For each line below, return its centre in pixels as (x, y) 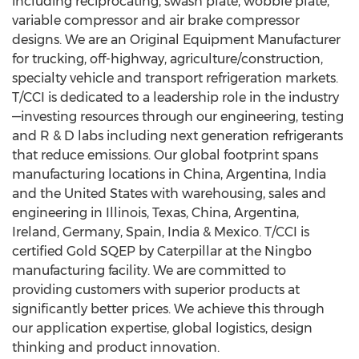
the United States (94, 194)
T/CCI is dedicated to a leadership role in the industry (175, 97)
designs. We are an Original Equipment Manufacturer (176, 40)
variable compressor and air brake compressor (156, 20)
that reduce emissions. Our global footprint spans (165, 155)
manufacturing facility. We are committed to (149, 270)
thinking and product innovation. (116, 347)
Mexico (236, 232)
